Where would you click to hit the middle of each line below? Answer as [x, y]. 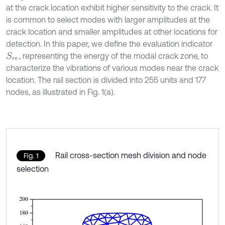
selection [33, 169]
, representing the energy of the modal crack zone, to [113, 56]
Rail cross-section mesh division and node [131, 155]
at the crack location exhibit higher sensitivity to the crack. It [112, 8]
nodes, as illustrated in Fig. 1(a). [61, 92]
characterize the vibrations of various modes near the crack [112, 68]
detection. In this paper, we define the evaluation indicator [109, 44]
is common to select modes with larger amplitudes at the [108, 20]
